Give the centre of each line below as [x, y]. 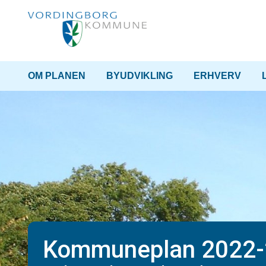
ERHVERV [217, 76]
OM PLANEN [57, 76]
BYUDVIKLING [140, 76]
